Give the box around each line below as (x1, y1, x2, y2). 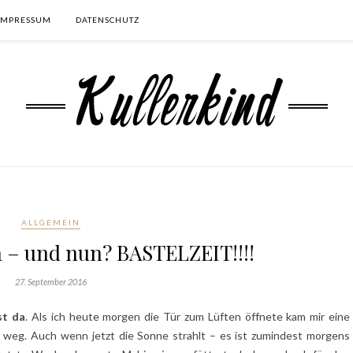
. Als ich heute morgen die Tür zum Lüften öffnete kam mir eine (25, 310, 351, 323)
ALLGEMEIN (20, 217, 80, 227)
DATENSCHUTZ (76, 15, 139, 24)
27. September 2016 (14, 277, 87, 287)
